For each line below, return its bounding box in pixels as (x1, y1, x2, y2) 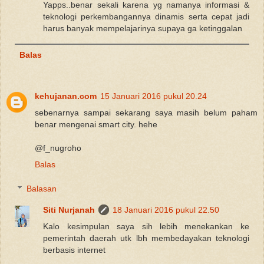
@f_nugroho (35, 143, 81, 153)
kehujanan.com (35, 91, 97, 101)
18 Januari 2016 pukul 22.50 (113, 205, 220, 215)
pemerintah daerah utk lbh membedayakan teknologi (43, 233, 249, 243)
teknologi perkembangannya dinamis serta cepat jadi (43, 11, 249, 21)
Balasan (27, 184, 57, 194)
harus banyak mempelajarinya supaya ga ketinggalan (43, 23, 243, 33)
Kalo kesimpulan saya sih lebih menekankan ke (43, 222, 249, 232)
